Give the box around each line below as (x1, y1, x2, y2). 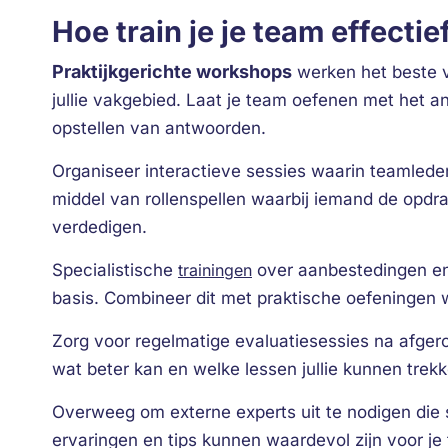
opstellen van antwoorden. (52, 118, 266, 138)
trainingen (178, 260, 252, 280)
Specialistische (52, 260, 178, 280)
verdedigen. (52, 217, 147, 237)
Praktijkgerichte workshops (52, 61, 292, 82)
